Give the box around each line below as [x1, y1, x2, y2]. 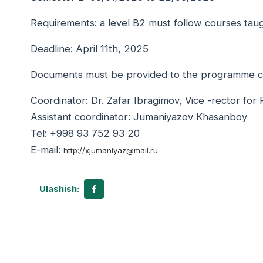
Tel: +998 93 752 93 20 [31, 127, 140, 140]
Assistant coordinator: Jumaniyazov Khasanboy [31, 111, 250, 123]
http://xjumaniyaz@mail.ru [63, 146, 158, 156]
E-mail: [31, 144, 63, 156]
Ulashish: [39, 183, 79, 195]
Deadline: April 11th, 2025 [31, 43, 149, 55]
